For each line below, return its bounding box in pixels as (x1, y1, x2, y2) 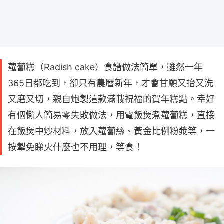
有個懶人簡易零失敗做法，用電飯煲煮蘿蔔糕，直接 (8, 109, 215, 120)
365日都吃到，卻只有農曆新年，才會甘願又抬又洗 (8, 77, 213, 88)
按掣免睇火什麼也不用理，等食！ (8, 141, 143, 152)
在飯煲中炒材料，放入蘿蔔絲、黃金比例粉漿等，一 (8, 125, 215, 136)
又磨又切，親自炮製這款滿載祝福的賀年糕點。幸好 (8, 93, 215, 104)
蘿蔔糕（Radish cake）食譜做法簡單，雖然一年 (8, 61, 203, 72)
